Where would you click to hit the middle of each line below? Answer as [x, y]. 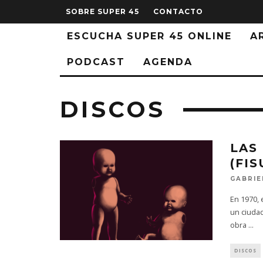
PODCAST [96, 62]
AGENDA [168, 62]
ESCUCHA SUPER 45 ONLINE [149, 36]
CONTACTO [178, 11]
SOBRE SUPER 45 [102, 11]
